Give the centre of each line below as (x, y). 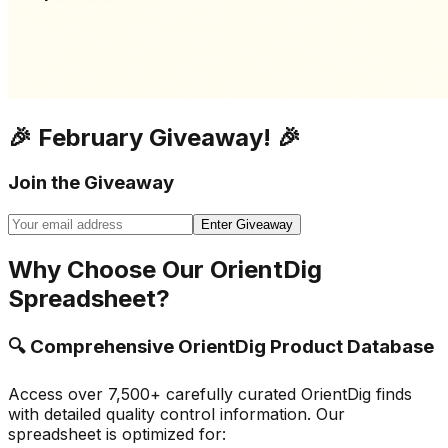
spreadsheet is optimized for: (117, 433)
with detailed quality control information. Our (176, 413)
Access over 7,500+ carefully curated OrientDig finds (210, 393)
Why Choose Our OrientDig (165, 270)
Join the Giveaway (91, 183)
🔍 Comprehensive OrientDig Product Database (221, 346)
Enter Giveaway (247, 225)
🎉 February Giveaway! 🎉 (154, 137)
